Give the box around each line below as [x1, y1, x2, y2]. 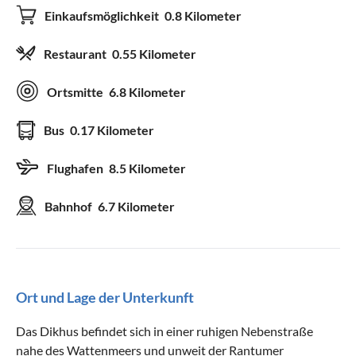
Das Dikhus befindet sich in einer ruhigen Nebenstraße [16, 323, 313, 339]
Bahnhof [44, 198, 95, 214]
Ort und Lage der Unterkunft [16, 288, 194, 306]
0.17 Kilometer [70, 122, 154, 137]
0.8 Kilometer [164, 7, 242, 23]
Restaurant [44, 45, 109, 61]
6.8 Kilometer [109, 83, 186, 99]
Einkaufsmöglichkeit [44, 7, 161, 23]
